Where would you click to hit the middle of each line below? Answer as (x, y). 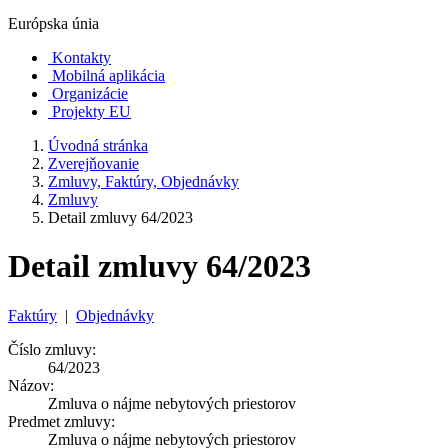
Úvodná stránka (98, 145)
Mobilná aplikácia (108, 75)
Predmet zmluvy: (61, 421)
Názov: (31, 385)
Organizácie (90, 93)
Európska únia (53, 23)
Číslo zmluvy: (52, 349)
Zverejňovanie (93, 163)
